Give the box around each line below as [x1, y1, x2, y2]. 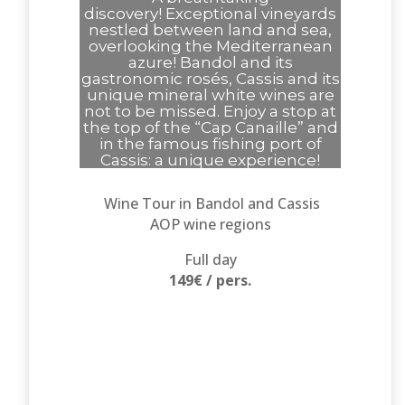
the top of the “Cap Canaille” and [82, 118, 338, 137]
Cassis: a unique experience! [100, 151, 321, 170]
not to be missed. [84, 102, 221, 121]
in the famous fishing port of [99, 135, 322, 154]
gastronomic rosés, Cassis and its [80, 70, 340, 89]
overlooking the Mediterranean [88, 37, 333, 56]
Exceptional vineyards [165, 5, 337, 24]
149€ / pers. [169, 270, 252, 291]
